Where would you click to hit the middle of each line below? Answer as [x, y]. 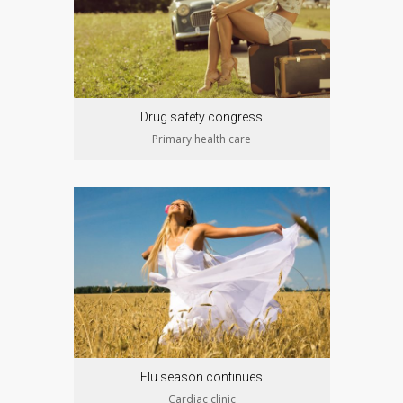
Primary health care [201, 139]
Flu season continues [201, 377]
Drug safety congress [201, 117]
